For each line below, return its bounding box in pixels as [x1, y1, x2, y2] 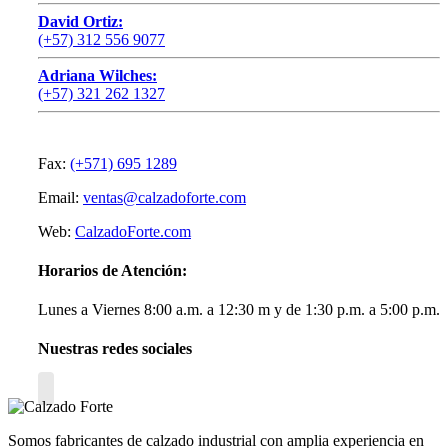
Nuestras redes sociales [38, 340, 192, 358]
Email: [38, 188, 83, 206]
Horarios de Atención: [38, 261, 187, 279]
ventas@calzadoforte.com [83, 188, 246, 206]
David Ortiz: [38, 12, 123, 30]
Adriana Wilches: [38, 66, 157, 84]
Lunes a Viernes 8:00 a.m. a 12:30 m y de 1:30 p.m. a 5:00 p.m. [38, 301, 440, 319]
